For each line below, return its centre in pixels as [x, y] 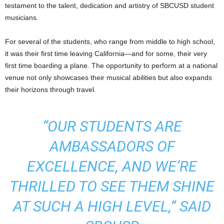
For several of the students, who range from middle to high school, [110, 41]
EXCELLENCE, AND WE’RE [112, 166]
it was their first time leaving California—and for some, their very [106, 53]
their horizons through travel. [50, 89]
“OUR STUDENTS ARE [112, 126]
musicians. [22, 17]
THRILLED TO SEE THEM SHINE [112, 186]
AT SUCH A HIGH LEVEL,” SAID [112, 206]
